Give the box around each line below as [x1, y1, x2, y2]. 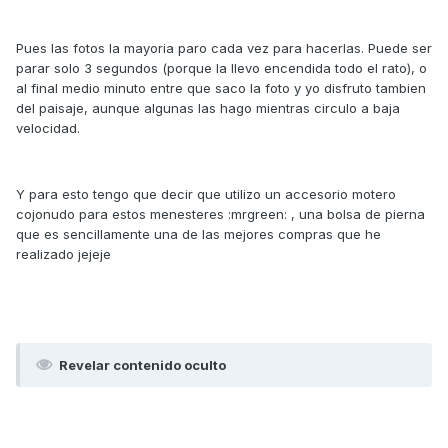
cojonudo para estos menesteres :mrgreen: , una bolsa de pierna [16, 205, 425, 222]
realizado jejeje [16, 245, 111, 262]
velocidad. [16, 119, 80, 136]
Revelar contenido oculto [59, 356, 226, 373]
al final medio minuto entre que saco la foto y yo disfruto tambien [16, 79, 426, 96]
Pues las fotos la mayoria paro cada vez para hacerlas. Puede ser [16, 39, 432, 56]
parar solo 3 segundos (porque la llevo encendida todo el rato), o [16, 59, 427, 76]
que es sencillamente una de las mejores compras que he [16, 225, 381, 242]
